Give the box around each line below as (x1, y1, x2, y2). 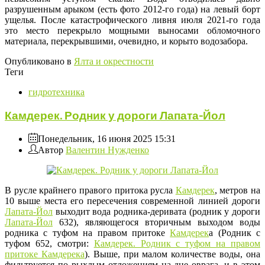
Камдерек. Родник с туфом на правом (93, 238, 260, 249)
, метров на (214, 185, 260, 196)
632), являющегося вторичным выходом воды (53, 217, 260, 228)
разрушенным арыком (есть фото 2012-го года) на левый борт (5, 4, 260, 14)
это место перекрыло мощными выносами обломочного (5, 25, 260, 35)
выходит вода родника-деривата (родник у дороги (53, 206, 260, 217)
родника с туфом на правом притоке (5, 228, 170, 238)
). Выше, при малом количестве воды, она (84, 249, 261, 260)
